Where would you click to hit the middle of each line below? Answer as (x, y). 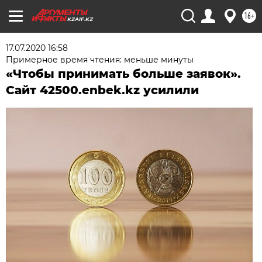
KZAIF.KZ (80, 19)
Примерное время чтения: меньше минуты (100, 60)
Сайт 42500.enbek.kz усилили (103, 90)
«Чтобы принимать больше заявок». (124, 74)
